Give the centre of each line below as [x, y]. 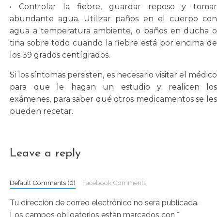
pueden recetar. [41, 111]
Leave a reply [45, 153]
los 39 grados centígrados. [60, 55]
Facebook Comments [114, 182]
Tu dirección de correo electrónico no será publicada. [104, 202]
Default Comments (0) [43, 182]
